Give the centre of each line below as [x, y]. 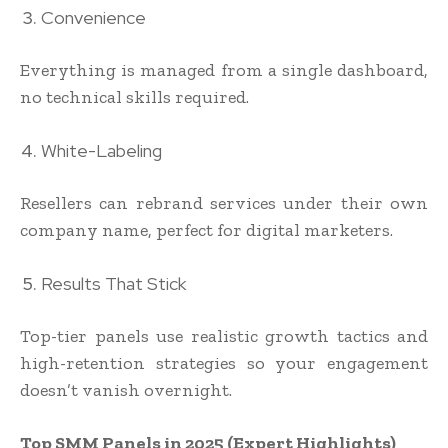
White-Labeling [101, 151]
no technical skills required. [134, 97]
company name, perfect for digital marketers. [206, 230]
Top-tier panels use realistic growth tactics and [224, 336]
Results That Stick [113, 284]
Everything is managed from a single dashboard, [224, 70]
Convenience [93, 18]
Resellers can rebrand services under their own [224, 203]
